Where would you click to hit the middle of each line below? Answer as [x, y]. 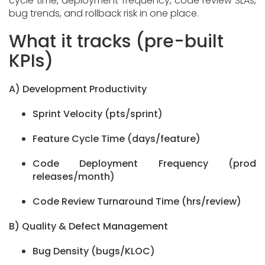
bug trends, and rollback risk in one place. [104, 14]
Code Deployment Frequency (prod [144, 164]
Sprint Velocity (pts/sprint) [98, 114]
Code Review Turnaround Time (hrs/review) [137, 202]
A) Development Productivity [78, 89]
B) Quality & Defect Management [88, 227]
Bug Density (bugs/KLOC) [94, 251]
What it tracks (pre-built [116, 42]
